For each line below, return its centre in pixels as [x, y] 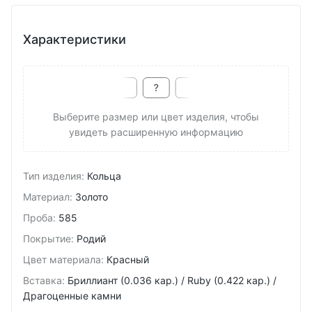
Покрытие [47, 239]
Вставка [42, 280]
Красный [128, 259]
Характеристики [75, 39]
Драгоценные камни [72, 296]
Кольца [104, 176]
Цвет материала [62, 259]
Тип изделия [52, 176]
